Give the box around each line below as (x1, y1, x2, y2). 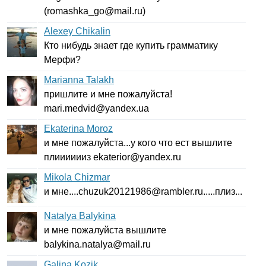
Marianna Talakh (44, 75, 114, 85)
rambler (161, 186, 192, 197)
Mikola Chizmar (44, 172, 110, 182)
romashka (47, 6, 88, 16)
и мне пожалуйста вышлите (44, 225, 166, 235)
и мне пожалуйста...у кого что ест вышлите (44, 138, 232, 148)
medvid (65, 103, 96, 113)
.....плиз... (203, 186, 242, 197)
